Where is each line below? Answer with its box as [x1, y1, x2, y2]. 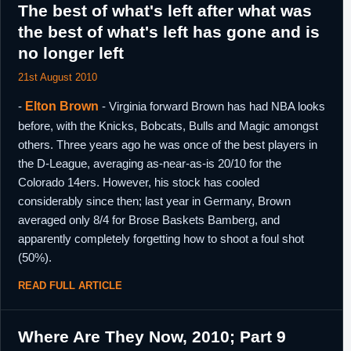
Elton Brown [25, 100, 99, 113]
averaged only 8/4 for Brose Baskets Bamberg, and [18, 213, 280, 226]
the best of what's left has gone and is [18, 23, 320, 41]
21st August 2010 [18, 71, 97, 83]
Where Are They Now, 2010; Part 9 [18, 327, 286, 346]
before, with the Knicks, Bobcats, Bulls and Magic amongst [18, 119, 318, 132]
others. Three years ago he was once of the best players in [18, 138, 317, 151]
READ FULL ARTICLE [18, 280, 122, 291]
